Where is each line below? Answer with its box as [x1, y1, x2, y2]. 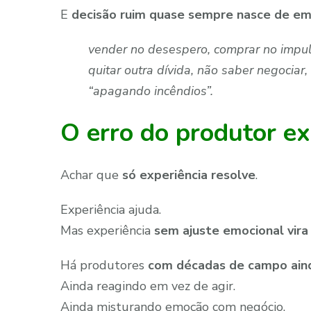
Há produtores [60, 257, 148, 274]
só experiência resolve [122, 167, 255, 184]
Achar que [60, 167, 122, 184]
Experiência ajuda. [60, 201, 161, 219]
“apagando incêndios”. [88, 82, 213, 99]
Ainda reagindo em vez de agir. [60, 278, 235, 295]
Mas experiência [60, 222, 154, 239]
